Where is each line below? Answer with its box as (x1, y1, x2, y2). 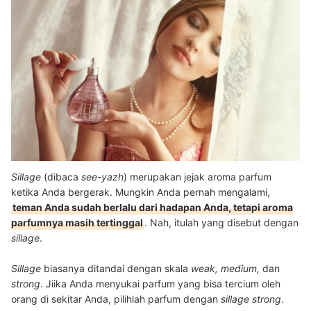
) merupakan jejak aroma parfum (124, 171, 271, 183)
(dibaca (44, 171, 81, 183)
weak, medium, (191, 262, 262, 275)
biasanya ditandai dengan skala (44, 262, 191, 275)
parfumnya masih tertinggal (11, 217, 143, 229)
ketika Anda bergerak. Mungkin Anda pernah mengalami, (11, 186, 270, 199)
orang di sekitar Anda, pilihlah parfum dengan (11, 293, 221, 305)
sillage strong (221, 293, 281, 305)
